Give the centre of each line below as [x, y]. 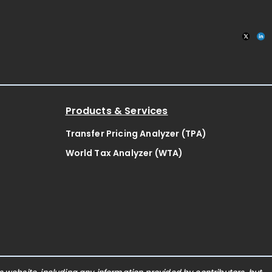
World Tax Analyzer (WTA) [124, 153]
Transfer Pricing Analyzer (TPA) [136, 133]
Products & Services [117, 110]
